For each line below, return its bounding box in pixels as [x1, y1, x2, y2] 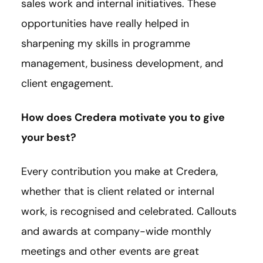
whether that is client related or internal [21, 184, 214, 199]
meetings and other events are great [21, 244, 199, 259]
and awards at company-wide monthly [21, 224, 211, 239]
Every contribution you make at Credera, [21, 164, 218, 179]
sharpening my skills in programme [21, 36, 190, 51]
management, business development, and [21, 56, 223, 71]
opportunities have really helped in [21, 16, 189, 31]
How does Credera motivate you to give [21, 110, 225, 125]
